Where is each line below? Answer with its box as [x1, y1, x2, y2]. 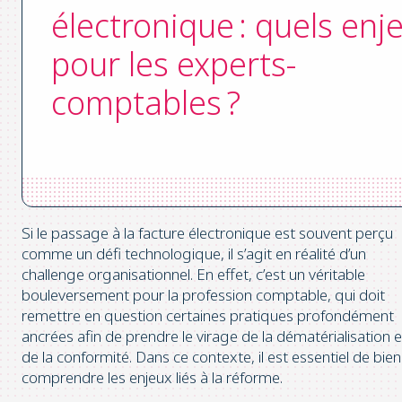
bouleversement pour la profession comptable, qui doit [22, 284, 385, 305]
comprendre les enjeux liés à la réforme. [22, 366, 283, 388]
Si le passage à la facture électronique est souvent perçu [22, 222, 393, 243]
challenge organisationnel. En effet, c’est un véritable [22, 263, 365, 284]
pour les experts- [51, 42, 296, 87]
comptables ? [51, 81, 240, 126]
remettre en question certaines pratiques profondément [22, 304, 394, 326]
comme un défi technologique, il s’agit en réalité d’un [22, 242, 366, 264]
